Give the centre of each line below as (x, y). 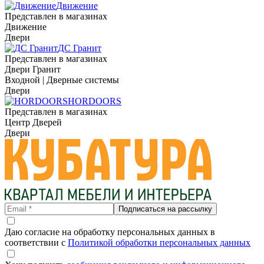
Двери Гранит (33, 69)
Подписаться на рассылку (165, 209)
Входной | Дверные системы (62, 80)
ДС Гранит (80, 48)
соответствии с (36, 242)
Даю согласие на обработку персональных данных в (110, 232)
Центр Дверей (33, 122)
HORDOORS (95, 101)
